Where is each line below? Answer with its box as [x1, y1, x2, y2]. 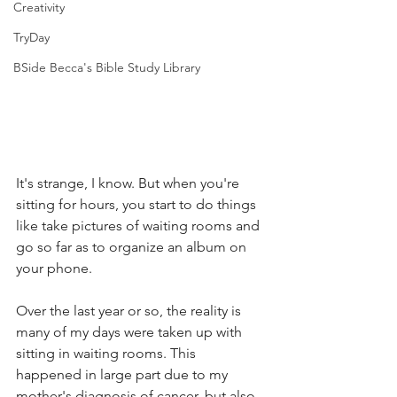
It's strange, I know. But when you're [16, 174, 243, 191]
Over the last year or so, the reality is [16, 301, 245, 319]
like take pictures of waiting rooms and [16, 216, 263, 234]
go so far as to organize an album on [16, 237, 250, 255]
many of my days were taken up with [16, 323, 245, 340]
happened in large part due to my [16, 365, 231, 383]
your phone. [16, 259, 96, 276]
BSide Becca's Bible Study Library [13, 59, 200, 75]
